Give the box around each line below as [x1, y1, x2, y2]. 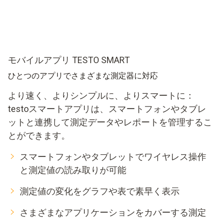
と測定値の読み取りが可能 [20, 164, 126, 175]
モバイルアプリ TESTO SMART [8, 54, 130, 65]
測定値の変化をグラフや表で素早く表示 [20, 185, 180, 196]
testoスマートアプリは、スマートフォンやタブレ [8, 103, 206, 114]
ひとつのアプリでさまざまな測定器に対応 [8, 71, 158, 80]
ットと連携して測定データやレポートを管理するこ [8, 116, 212, 127]
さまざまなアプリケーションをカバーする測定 [20, 207, 206, 218]
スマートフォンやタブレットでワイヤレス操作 [20, 151, 206, 162]
